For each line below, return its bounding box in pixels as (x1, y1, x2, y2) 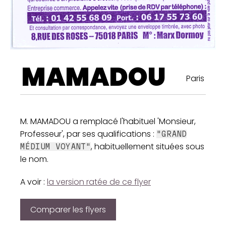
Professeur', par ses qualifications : (20, 128, 156, 140)
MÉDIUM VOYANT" (20, 142, 91, 151)
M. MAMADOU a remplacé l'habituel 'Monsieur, (20, 116, 196, 128)
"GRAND (156, 130, 187, 139)
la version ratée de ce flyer (47, 176, 151, 188)
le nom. (20, 153, 48, 165)
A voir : (20, 176, 47, 188)
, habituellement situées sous (91, 141, 204, 153)
